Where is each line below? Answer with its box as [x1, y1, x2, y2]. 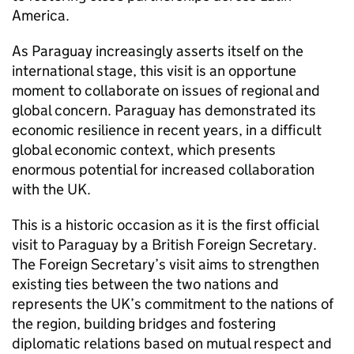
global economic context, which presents [12, 141, 276, 159]
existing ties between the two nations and [12, 275, 279, 293]
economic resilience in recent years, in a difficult [12, 121, 322, 139]
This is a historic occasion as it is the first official [12, 216, 318, 234]
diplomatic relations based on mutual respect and [12, 334, 332, 352]
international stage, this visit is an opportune [12, 62, 296, 80]
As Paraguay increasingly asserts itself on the [12, 42, 303, 60]
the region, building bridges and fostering [12, 314, 276, 333]
